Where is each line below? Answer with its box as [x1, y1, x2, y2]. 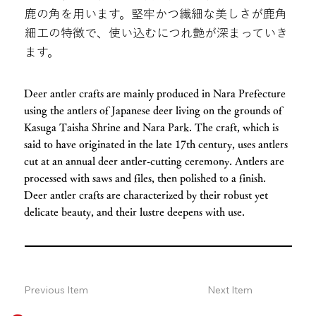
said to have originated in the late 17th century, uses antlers [24, 139, 288, 150]
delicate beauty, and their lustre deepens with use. [24, 207, 245, 218]
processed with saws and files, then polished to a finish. [24, 173, 267, 184]
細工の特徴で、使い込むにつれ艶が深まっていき [24, 26, 288, 39]
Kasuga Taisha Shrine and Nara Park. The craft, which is [24, 122, 279, 133]
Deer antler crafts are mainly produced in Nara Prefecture [24, 88, 286, 99]
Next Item [207, 284, 253, 297]
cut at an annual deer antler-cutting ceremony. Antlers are [24, 156, 285, 167]
